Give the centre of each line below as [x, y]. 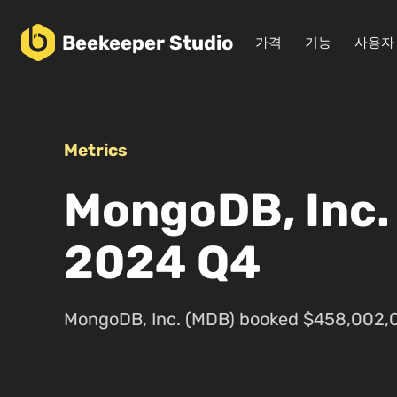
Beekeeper [116, 43]
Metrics [96, 150]
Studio [202, 43]
